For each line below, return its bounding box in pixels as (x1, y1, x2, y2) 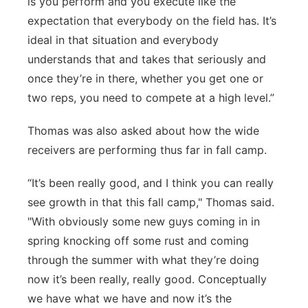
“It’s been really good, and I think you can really (27, 176, 274, 190)
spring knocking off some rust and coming (27, 234, 249, 247)
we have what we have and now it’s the (27, 291, 232, 305)
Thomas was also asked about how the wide (27, 124, 259, 137)
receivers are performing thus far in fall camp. (27, 143, 267, 157)
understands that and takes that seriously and (27, 52, 266, 66)
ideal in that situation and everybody (27, 33, 219, 47)
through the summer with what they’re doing (27, 253, 259, 267)
